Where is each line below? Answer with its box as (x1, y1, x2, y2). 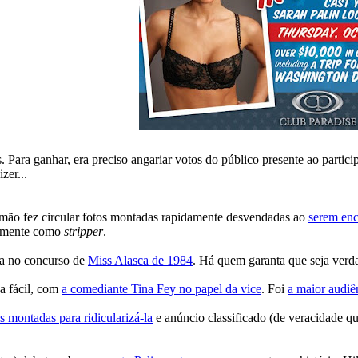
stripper (64, 224, 103, 238)
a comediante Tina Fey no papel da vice (62, 281, 261, 296)
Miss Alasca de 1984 (88, 253, 193, 267)
